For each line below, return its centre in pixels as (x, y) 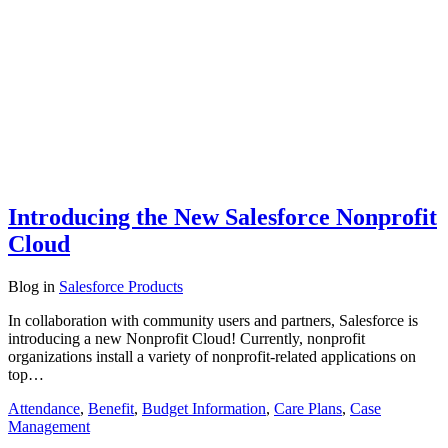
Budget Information (204, 409)
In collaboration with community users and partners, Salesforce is (213, 321)
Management (49, 427)
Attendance (44, 409)
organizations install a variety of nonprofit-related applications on (212, 357)
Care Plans (308, 409)
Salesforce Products (121, 287)
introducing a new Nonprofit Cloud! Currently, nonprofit (186, 339)
